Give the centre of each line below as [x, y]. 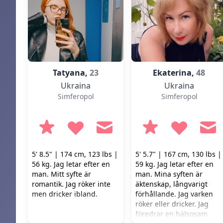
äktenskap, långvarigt [171, 184]
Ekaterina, [175, 73]
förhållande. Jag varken [174, 194]
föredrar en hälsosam [171, 214]
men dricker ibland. [65, 194]
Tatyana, [71, 73]
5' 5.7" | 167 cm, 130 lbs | [178, 154]
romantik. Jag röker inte [71, 184]
